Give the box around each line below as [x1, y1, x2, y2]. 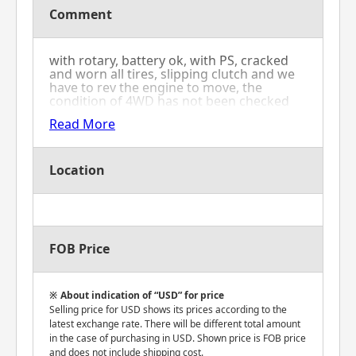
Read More [49, 115, 115, 133]
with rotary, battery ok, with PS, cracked [49, 52, 288, 69]
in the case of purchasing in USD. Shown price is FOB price [49, 331, 306, 345]
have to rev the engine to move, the [49, 79, 262, 96]
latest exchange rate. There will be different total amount [49, 317, 300, 331]
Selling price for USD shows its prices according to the [49, 303, 287, 316]
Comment [49, 6, 112, 23]
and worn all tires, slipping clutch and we [49, 65, 295, 83]
